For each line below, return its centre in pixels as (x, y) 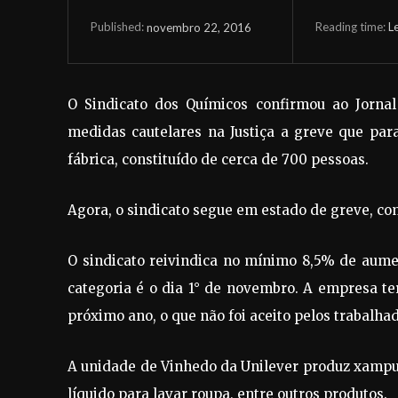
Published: (117, 27)
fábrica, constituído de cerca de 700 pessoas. (218, 159)
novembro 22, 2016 (199, 27)
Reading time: (351, 26)
